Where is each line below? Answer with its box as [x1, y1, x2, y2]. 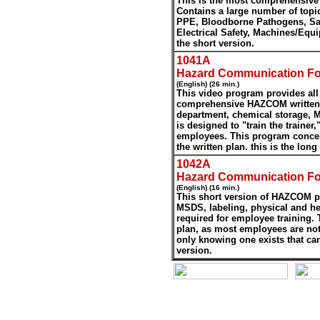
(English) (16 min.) [176, 184, 239, 191]
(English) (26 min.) [176, 80, 239, 88]
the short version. [176, 38, 254, 49]
